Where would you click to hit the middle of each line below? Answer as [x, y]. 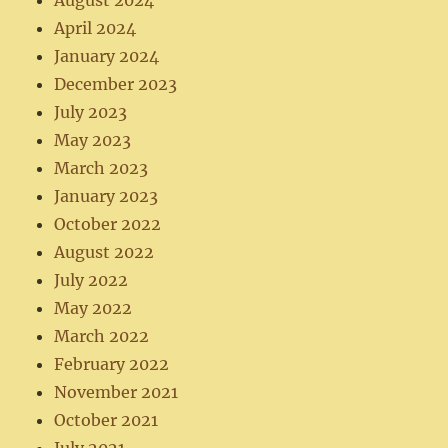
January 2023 [106, 196]
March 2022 [102, 336]
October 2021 [106, 420]
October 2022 [108, 224]
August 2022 [104, 252]
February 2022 [112, 364]
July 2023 [91, 112]
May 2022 [93, 308]
